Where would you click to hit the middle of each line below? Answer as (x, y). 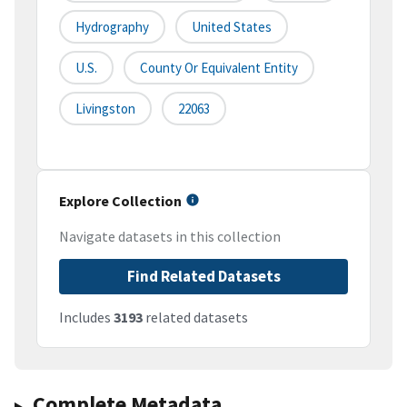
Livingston (105, 109)
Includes (86, 318)
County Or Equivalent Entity (219, 68)
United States (232, 27)
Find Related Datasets (203, 277)
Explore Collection (120, 201)
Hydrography (112, 27)
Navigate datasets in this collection (170, 237)
